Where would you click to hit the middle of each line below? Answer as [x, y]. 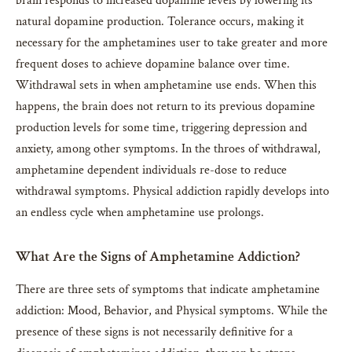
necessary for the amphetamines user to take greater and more [172, 42]
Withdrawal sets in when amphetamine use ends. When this [166, 85]
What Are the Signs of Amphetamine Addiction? [158, 256]
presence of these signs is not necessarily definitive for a [154, 332]
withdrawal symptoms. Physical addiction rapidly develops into [172, 191]
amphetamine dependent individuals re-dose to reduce [151, 170]
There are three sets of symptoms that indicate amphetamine [168, 289]
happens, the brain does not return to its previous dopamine [165, 106]
